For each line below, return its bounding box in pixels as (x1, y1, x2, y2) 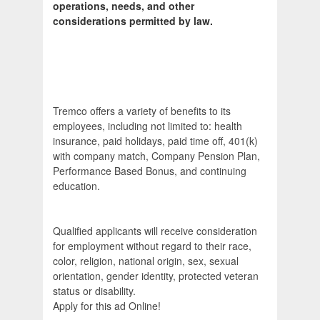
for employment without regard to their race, (53, 239, 251, 254)
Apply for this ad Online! (53, 299, 161, 314)
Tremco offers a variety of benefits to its (53, 104, 231, 119)
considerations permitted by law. (53, 14, 213, 29)
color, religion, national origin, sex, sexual (53, 254, 239, 269)
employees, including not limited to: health (53, 119, 242, 134)
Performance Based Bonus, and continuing (53, 164, 246, 179)
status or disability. (53, 284, 136, 299)
